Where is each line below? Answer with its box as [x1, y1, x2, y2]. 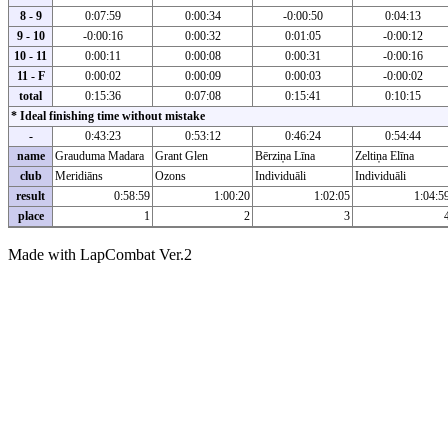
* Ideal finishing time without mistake [11, 109, 205, 124]
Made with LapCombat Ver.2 [8, 246, 192, 264]
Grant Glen [155, 149, 208, 164]
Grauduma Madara [55, 149, 144, 164]
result [16, 189, 45, 204]
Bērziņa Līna [255, 149, 315, 164]
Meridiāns [55, 169, 103, 184]
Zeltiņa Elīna [355, 149, 414, 164]
